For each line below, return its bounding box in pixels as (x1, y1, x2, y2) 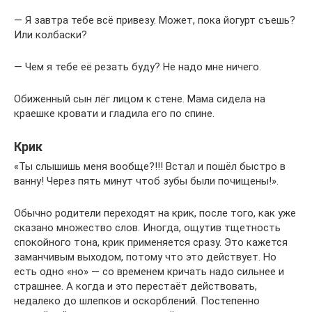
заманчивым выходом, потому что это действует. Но (14, 251, 276, 264)
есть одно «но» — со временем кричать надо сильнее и (14, 265, 284, 279)
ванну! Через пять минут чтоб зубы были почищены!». (14, 175, 279, 188)
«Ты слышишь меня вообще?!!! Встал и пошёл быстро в (14, 160, 286, 173)
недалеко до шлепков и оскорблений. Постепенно (14, 295, 260, 308)
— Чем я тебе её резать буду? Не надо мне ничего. (14, 61, 261, 74)
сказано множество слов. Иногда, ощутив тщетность (14, 221, 281, 235)
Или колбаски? (14, 29, 87, 42)
